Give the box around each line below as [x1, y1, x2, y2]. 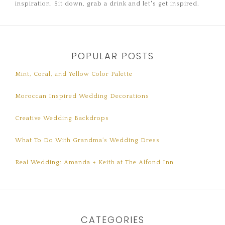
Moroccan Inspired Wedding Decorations [15, 93, 149, 100]
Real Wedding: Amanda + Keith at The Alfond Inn [15, 159, 174, 166]
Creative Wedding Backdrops [15, 115, 109, 122]
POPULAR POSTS [71, 50, 154, 63]
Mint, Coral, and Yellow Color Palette [15, 71, 133, 78]
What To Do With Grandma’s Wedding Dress [15, 137, 160, 144]
